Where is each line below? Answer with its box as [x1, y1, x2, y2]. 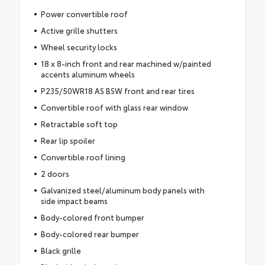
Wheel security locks [40, 41, 117, 53]
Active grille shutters [40, 25, 118, 36]
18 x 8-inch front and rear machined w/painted [40, 58, 211, 69]
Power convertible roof [40, 8, 128, 20]
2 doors [40, 168, 69, 179]
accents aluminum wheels [40, 69, 135, 80]
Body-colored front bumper [40, 212, 144, 223]
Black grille [40, 245, 81, 256]
